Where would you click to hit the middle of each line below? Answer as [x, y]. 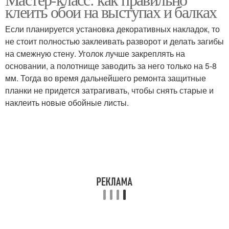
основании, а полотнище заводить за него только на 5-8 [111, 66]
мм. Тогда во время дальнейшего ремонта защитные [106, 78]
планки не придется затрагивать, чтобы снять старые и [109, 90]
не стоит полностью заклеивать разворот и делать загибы [114, 41]
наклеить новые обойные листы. [67, 102]
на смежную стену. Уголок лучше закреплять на [95, 53]
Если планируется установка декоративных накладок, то [112, 29]
